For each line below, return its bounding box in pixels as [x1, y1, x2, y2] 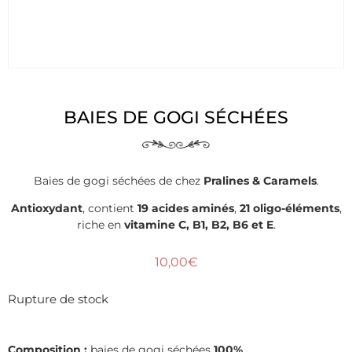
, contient [82, 201, 137, 216]
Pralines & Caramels [203, 173, 317, 188]
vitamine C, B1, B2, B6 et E [123, 218, 273, 233]
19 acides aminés [137, 201, 234, 216]
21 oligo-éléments [239, 201, 339, 216]
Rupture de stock [8, 292, 108, 307]
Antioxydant [10, 201, 82, 216]
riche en [76, 218, 124, 233]
